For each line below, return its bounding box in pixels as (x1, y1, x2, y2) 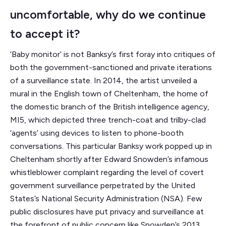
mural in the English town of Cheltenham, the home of (10, 88, 208, 98)
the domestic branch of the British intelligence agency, (10, 101, 209, 111)
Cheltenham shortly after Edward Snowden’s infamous (10, 154, 208, 164)
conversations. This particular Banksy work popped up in (10, 141, 212, 151)
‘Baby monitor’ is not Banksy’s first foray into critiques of (10, 49, 215, 59)
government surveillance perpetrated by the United (10, 180, 195, 190)
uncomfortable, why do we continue (10, 7, 206, 22)
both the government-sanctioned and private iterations (10, 62, 212, 72)
